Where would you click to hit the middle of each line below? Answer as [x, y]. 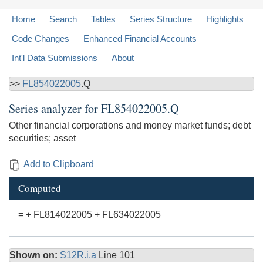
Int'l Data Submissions [55, 58]
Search [63, 19]
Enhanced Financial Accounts [140, 39]
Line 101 [117, 255]
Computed [40, 188]
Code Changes [41, 39]
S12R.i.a [79, 255]
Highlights [225, 19]
